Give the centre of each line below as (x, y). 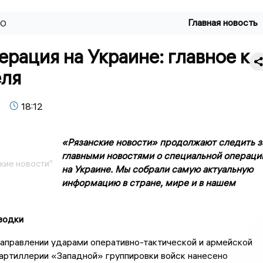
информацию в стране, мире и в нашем (148, 183)
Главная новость (223, 22)
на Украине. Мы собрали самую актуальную (157, 169)
